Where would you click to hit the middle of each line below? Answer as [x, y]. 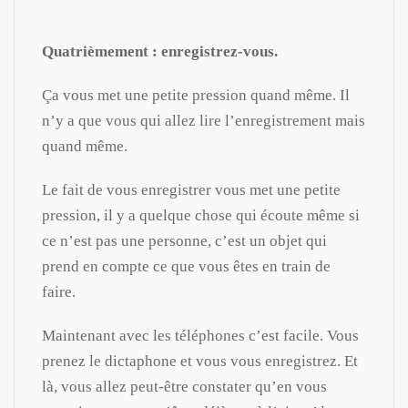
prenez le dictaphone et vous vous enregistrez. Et [200, 361]
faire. [59, 291]
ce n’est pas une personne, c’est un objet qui [184, 240]
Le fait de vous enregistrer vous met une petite [191, 189]
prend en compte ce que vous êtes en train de [186, 266]
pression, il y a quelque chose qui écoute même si [201, 215]
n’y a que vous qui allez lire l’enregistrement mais [204, 120]
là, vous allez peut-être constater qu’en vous [184, 386]
